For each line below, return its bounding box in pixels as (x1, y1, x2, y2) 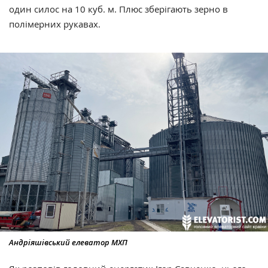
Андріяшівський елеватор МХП (9, 237, 127, 248)
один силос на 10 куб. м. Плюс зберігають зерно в (9, 3, 228, 16)
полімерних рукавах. (9, 18, 100, 31)
